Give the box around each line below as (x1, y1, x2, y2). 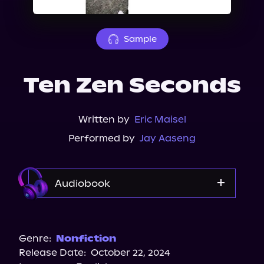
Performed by (68, 133, 135, 144)
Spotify (114, 229, 150, 240)
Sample (123, 34, 157, 44)
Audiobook (55, 177, 110, 189)
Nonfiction (56, 233, 116, 244)
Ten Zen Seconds (23, 72, 241, 98)
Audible (114, 210, 150, 222)
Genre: (19, 233, 51, 244)
